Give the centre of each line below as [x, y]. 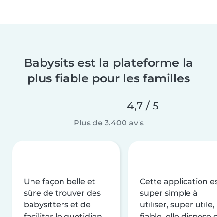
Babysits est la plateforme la [108, 62]
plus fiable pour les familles [108, 78]
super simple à [169, 193]
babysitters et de [57, 204]
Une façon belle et [60, 181]
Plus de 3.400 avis [108, 123]
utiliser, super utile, [177, 204]
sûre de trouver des [62, 193]
